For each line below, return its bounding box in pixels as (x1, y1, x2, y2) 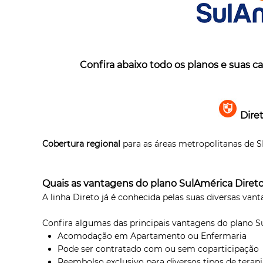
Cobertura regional (42, 138, 121, 149)
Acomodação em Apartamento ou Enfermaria (57, 230, 247, 241)
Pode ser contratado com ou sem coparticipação (57, 243, 259, 254)
